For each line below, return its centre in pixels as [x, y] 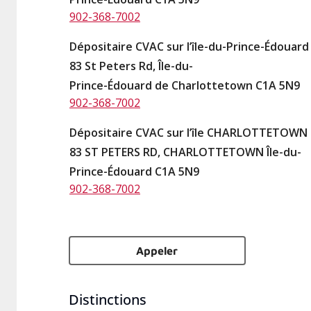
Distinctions [108, 300]
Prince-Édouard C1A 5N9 [134, 171]
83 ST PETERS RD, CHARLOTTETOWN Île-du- [185, 152]
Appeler [157, 251]
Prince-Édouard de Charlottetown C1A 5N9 [185, 85]
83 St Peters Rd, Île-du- [131, 66]
